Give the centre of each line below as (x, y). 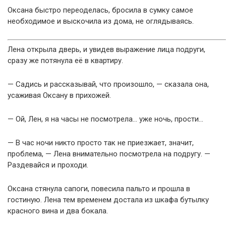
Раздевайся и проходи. (48, 165)
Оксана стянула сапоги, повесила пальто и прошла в (99, 189)
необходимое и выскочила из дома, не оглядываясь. (101, 21)
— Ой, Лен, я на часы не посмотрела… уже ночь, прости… (105, 119)
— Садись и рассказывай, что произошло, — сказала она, (108, 84)
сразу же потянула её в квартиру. (65, 61)
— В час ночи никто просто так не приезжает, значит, (101, 143)
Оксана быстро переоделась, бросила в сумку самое (100, 10)
